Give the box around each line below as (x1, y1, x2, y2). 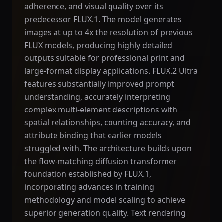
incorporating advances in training (24, 181, 154, 192)
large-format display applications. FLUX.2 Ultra (24, 65, 198, 76)
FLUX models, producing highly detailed (24, 40, 172, 51)
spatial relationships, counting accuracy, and (24, 117, 191, 128)
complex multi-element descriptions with (24, 104, 177, 115)
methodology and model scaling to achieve (24, 194, 185, 205)
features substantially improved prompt (24, 78, 174, 89)
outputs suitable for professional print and (24, 53, 185, 63)
